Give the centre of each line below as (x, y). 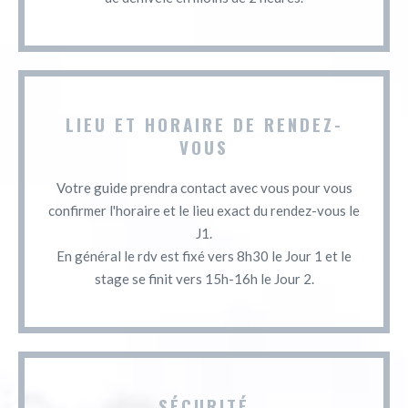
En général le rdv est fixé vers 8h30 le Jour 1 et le (204, 255)
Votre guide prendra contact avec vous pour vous (204, 187)
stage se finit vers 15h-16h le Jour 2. (204, 278)
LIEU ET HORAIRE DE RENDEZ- (204, 123)
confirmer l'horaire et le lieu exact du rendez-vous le (204, 210)
